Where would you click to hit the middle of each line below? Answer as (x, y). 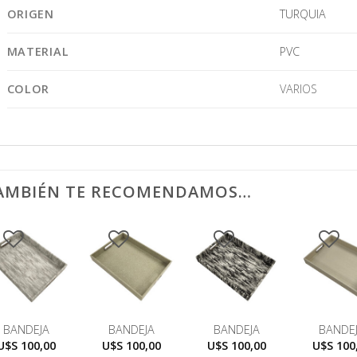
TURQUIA (302, 14)
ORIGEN (30, 14)
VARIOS (298, 89)
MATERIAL (38, 52)
